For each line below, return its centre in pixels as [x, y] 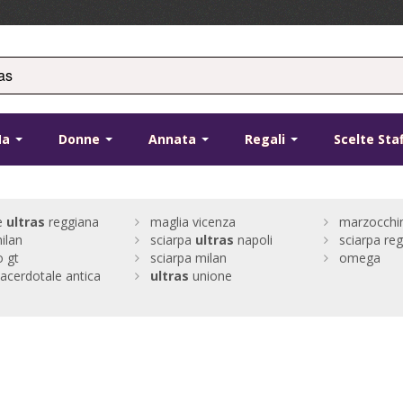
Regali [267, 139]
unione [210, 276]
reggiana [72, 222]
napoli [253, 240]
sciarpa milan [188, 258]
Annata [175, 139]
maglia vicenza [193, 222]
